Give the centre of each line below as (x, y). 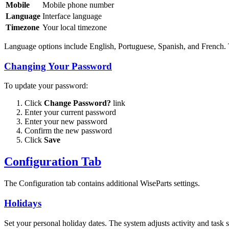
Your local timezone (75, 28)
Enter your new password (66, 122)
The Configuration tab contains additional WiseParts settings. (102, 184)
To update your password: (46, 86)
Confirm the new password (68, 131)
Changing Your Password (58, 66)
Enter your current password (70, 112)
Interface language (72, 16)
